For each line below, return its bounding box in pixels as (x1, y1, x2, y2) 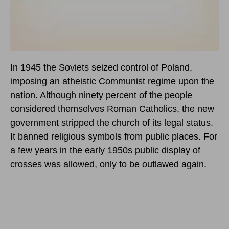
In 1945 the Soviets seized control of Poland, (10, 62, 192, 73)
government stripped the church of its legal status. (10, 117, 213, 128)
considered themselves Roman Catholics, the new (10, 103, 214, 114)
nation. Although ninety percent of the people (10, 89, 192, 100)
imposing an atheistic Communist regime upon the (10, 76, 214, 86)
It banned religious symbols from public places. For (10, 131, 217, 142)
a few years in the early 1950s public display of (10, 145, 200, 155)
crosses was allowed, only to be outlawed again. (10, 158, 207, 169)
